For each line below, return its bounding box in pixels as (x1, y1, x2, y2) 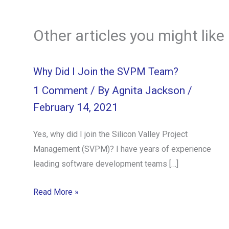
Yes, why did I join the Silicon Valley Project (33, 129, 188, 139)
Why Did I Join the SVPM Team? (33, 65, 178, 78)
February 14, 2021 (33, 101, 118, 113)
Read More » (33, 187, 79, 197)
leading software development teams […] (33, 158, 178, 169)
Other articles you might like (33, 27, 224, 45)
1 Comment (33, 84, 88, 97)
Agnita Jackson (112, 84, 188, 97)
